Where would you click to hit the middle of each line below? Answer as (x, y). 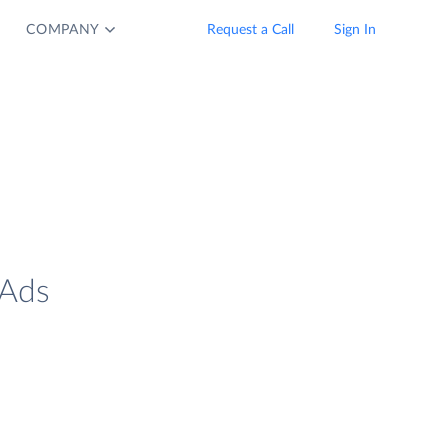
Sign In (355, 30)
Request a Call (250, 30)
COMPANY (63, 30)
